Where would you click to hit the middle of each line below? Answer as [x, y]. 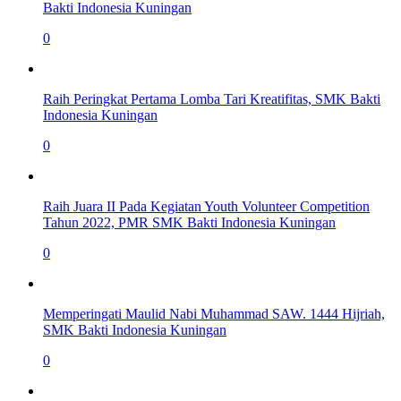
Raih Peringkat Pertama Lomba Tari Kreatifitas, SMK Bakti [212, 99]
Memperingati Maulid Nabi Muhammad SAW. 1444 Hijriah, [214, 314]
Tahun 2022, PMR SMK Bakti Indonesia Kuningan [189, 223]
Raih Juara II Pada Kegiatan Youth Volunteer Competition [206, 207]
